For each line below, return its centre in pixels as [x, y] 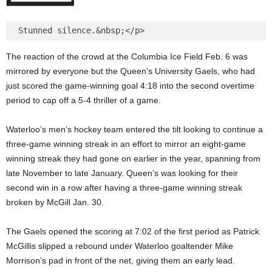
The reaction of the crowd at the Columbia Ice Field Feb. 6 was [127, 56]
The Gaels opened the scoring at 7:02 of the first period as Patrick [133, 231]
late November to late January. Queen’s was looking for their [122, 173]
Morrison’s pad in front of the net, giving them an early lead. [121, 260]
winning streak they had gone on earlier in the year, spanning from [133, 158]
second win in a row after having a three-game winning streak [124, 188]
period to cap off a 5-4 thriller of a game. [83, 100]
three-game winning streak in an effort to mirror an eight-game [126, 144]
